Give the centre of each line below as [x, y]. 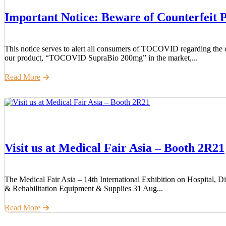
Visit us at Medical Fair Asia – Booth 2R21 [115, 148]
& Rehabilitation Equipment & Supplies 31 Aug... [84, 188]
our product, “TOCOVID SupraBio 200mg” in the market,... [101, 58]
